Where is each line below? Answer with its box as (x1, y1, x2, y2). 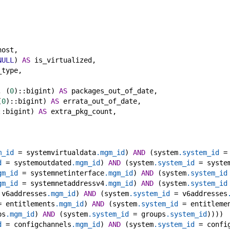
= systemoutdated (2, 159, 71, 167)
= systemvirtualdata (14, 148, 96, 157)
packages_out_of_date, (67, 87, 158, 95)
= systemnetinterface (18, 169, 104, 178)
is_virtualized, (30, 56, 96, 65)
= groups (129, 210, 166, 219)
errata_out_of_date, (59, 97, 141, 106)
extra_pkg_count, (47, 107, 117, 116)
